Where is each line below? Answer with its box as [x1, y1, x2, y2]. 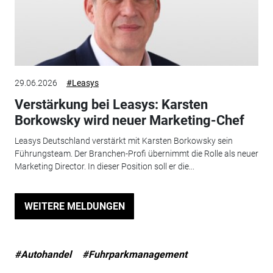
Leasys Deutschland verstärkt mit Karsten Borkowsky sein [14, 136, 233, 146]
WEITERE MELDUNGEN [24, 200, 125, 212]
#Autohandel [14, 249, 71, 261]
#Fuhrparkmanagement [82, 249, 187, 261]
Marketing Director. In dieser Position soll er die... [14, 161, 194, 172]
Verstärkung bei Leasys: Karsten [14, 96, 208, 112]
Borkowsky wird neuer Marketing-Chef [14, 112, 244, 128]
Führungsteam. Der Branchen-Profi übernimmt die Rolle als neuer [14, 149, 258, 159]
